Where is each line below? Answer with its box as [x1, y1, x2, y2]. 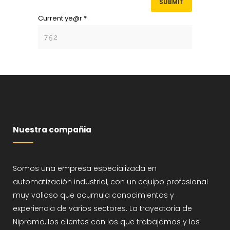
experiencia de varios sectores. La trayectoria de [13, 203, 192, 214]
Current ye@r [38, 13, 84, 24]
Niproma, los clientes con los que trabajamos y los [13, 217, 200, 227]
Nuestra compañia [13, 124, 91, 136]
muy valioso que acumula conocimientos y [13, 190, 174, 201]
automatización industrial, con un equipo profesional [13, 177, 208, 187]
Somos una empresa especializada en [13, 163, 157, 174]
